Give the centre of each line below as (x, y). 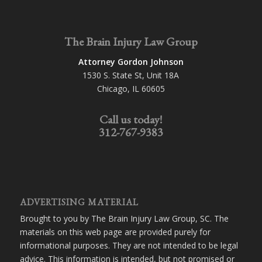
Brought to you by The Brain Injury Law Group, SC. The (124, 218)
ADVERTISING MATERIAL (79, 202)
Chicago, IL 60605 (131, 88)
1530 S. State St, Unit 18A (131, 75)
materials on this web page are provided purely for (115, 232)
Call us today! (131, 119)
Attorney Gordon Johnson (131, 61)
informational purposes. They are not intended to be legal (129, 245)
